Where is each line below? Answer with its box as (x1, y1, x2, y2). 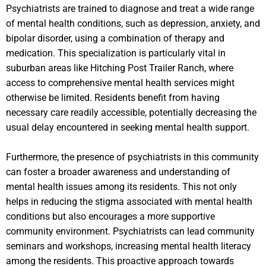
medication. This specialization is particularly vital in (6, 47, 226, 59)
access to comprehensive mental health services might (6, 77, 235, 88)
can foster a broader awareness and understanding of (6, 166, 230, 178)
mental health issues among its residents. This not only (6, 180, 237, 192)
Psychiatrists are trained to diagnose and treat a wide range (6, 2, 254, 14)
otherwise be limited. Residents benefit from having (6, 91, 220, 103)
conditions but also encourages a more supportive (6, 210, 215, 222)
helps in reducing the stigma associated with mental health (6, 195, 252, 207)
